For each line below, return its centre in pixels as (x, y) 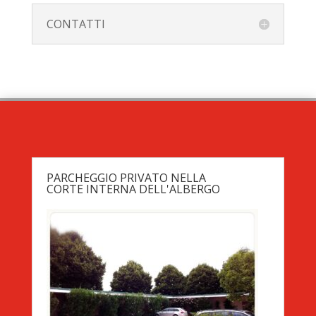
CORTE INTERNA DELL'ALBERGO (133, 189)
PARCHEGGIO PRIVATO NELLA (126, 178)
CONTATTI (75, 24)
